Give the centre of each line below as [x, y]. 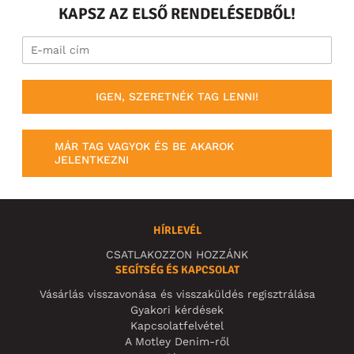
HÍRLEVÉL [177, 230]
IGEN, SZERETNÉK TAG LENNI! [177, 97]
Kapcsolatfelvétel [177, 325]
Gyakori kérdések [177, 309]
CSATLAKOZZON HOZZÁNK [177, 254]
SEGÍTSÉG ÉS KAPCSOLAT [177, 269]
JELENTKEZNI [92, 159]
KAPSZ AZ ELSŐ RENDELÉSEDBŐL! [177, 14]
